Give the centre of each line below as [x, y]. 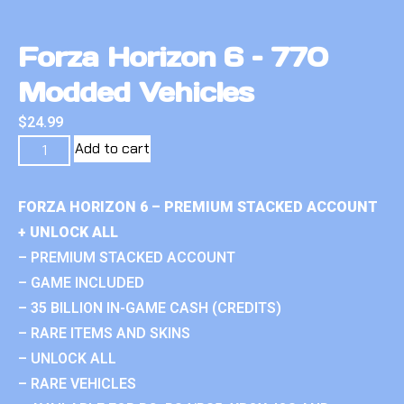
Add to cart [113, 148]
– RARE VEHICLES [77, 383]
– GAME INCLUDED [81, 282]
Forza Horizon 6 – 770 [173, 56]
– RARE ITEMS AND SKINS [104, 333]
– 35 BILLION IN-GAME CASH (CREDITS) [150, 308]
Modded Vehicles [136, 92]
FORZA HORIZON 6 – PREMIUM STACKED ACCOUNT [198, 207]
